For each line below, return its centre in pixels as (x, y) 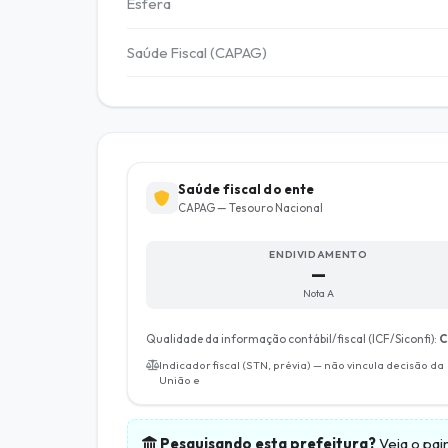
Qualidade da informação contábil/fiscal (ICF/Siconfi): (292, 338)
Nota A (318, 294)
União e (179, 379)
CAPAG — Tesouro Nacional (250, 208)
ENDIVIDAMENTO (318, 255)
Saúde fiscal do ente (246, 189)
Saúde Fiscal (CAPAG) (196, 53)
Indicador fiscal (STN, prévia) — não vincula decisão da (301, 364)
